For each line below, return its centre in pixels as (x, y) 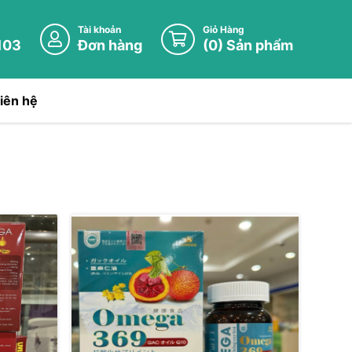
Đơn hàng (110, 45)
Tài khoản (99, 29)
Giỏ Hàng (224, 29)
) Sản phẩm (255, 45)
